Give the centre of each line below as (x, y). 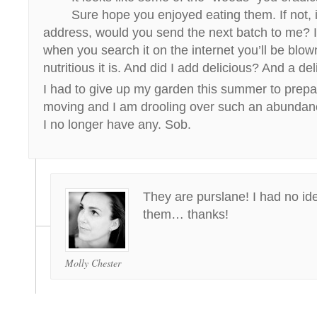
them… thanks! (186, 214)
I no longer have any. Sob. (117, 125)
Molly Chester (93, 263)
